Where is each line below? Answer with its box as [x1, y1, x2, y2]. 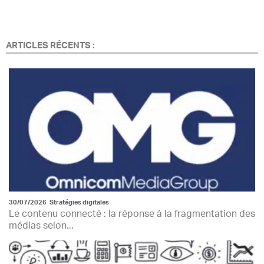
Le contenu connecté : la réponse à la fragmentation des [9, 209, 255, 219]
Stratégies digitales [49, 199, 109, 206]
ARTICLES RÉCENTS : [6, 41, 95, 50]
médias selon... [9, 220, 74, 230]
